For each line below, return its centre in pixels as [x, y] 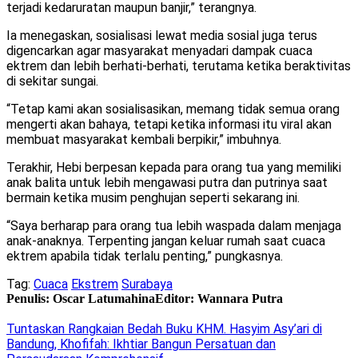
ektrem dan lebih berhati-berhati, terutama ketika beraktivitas [179, 66]
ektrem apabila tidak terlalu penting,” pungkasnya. [145, 257]
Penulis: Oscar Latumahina [81, 299]
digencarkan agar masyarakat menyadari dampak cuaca [159, 51]
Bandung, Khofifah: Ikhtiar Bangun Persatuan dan [141, 344]
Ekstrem [95, 284]
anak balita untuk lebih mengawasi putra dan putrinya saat [167, 183]
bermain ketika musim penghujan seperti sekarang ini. [153, 198]
